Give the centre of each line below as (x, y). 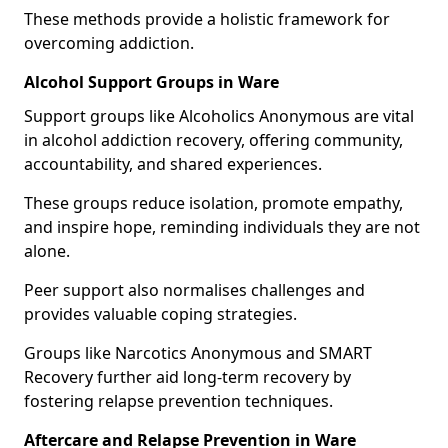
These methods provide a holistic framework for (207, 19)
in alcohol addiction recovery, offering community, (213, 140)
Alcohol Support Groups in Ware (151, 82)
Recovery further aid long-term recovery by (187, 377)
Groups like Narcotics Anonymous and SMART (198, 353)
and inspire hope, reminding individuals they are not (222, 227)
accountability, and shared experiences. (173, 164)
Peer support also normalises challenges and (194, 290)
